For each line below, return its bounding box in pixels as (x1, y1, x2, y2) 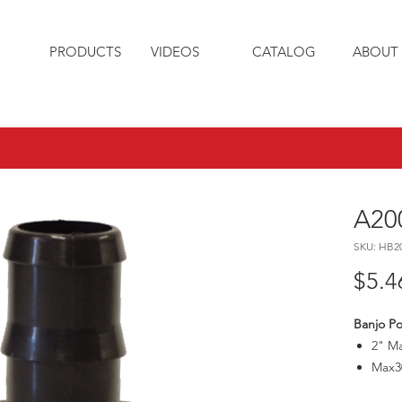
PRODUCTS (49, 43, 121, 60)
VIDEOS (151, 43, 199, 60)
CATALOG (252, 43, 316, 60)
